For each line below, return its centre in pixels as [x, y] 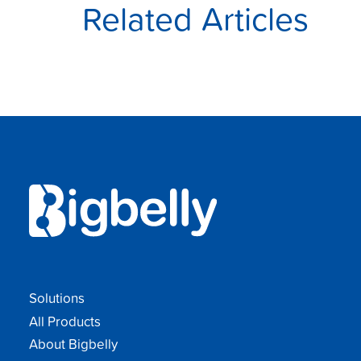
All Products [65, 321]
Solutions [57, 297]
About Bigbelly [74, 344]
